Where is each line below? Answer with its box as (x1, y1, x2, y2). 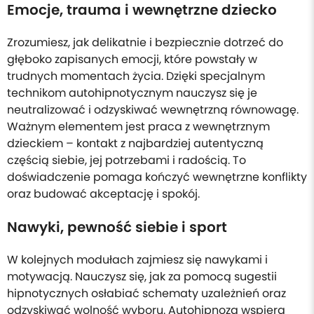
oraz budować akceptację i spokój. (7, 186, 200, 202)
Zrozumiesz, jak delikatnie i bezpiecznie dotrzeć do (7, 34, 283, 50)
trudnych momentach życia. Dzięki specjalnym (7, 68, 265, 84)
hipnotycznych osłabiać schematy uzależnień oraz (7, 285, 286, 301)
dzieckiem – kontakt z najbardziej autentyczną (7, 135, 264, 151)
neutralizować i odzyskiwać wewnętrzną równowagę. (7, 102, 299, 118)
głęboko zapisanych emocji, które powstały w (7, 51, 257, 67)
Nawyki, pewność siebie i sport (7, 217, 227, 237)
